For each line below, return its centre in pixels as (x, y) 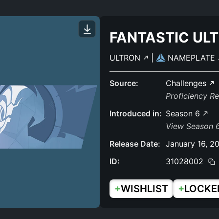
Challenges (187, 83)
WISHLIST (144, 189)
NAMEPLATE (193, 58)
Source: (124, 83)
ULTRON (126, 58)
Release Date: (135, 144)
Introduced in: (136, 113)
